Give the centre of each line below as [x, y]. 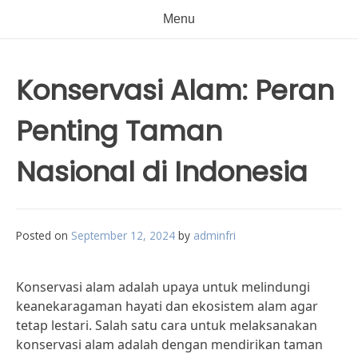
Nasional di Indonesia [162, 172]
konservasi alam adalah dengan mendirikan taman [169, 344]
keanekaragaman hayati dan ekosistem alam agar [167, 306]
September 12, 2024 [123, 235]
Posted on [44, 235]
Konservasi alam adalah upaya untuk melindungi [163, 287]
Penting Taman [119, 131]
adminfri [215, 235]
